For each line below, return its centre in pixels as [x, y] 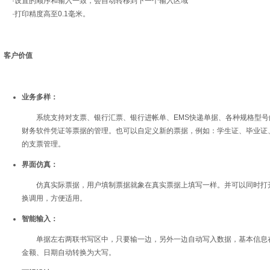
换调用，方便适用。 [54, 198]
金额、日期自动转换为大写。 [68, 253]
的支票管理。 [43, 144]
